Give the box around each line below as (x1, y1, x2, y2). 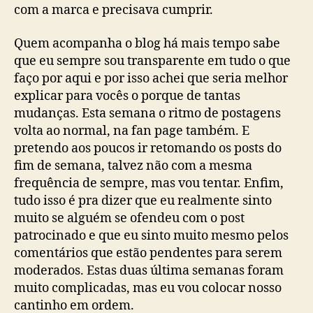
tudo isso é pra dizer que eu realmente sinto (14, 192, 272, 209)
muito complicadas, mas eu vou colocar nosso (14, 279, 282, 296)
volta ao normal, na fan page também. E (14, 122, 249, 139)
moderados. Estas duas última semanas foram (14, 262, 284, 279)
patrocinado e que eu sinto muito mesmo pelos (14, 227, 289, 244)
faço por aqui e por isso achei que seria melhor (14, 70, 288, 87)
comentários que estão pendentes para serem (14, 245, 282, 261)
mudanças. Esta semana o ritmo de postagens (14, 105, 281, 122)
